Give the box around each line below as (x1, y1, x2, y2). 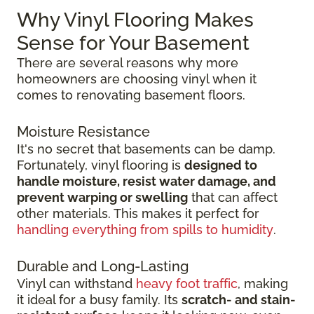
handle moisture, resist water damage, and (17, 174, 276, 189)
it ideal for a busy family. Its (17, 292, 182, 308)
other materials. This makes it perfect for (17, 206, 259, 221)
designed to (184, 158, 257, 173)
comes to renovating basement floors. (17, 88, 245, 103)
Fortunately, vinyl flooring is (17, 158, 184, 173)
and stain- (235, 292, 296, 308)
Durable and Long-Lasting (17, 258, 189, 275)
